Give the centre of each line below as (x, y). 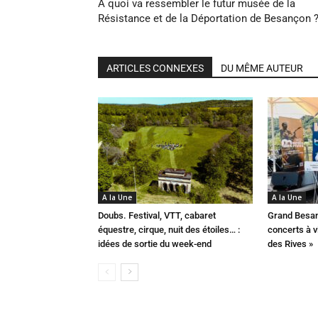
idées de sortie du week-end (155, 244)
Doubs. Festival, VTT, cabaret (157, 215)
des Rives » (290, 244)
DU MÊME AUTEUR (262, 68)
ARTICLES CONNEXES (155, 68)
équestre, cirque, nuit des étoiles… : (169, 230)
